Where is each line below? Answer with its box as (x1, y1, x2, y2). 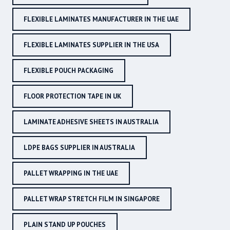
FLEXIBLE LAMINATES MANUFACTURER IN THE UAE (24, 15, 179, 24)
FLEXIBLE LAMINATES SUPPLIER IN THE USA (24, 41, 159, 50)
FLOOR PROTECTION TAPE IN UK (24, 92, 121, 101)
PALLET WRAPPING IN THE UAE (24, 169, 118, 178)
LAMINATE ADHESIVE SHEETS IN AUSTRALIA (24, 118, 159, 127)
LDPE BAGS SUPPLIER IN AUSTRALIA (24, 143, 135, 152)
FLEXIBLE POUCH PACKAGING (24, 66, 113, 75)
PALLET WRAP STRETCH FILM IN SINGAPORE (24, 195, 160, 204)
